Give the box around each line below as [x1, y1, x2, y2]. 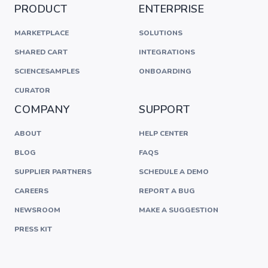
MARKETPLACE [14, 28, 69, 38]
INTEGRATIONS [139, 47, 195, 57]
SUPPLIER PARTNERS [14, 167, 92, 176]
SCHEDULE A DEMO [139, 167, 209, 176]
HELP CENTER [139, 129, 188, 138]
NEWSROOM [14, 205, 60, 215]
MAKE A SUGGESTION [139, 205, 218, 215]
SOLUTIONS [139, 28, 182, 38]
